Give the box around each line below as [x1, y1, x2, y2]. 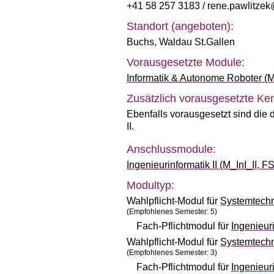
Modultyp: [127, 179, 174, 191]
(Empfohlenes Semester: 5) [127, 207, 217, 216]
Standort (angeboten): [127, 20, 234, 32]
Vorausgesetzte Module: [127, 56, 245, 68]
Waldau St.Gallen [159, 37, 235, 47]
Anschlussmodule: [127, 143, 216, 155]
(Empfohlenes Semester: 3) [127, 248, 217, 257]
